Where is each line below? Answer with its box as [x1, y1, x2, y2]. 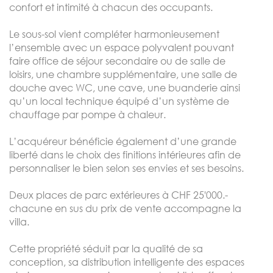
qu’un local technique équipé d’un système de [9, 94, 229, 107]
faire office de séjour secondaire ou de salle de [9, 54, 225, 67]
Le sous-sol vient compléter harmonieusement [9, 27, 219, 40]
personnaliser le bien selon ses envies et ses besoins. [9, 161, 244, 174]
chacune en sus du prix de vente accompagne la [9, 202, 241, 214]
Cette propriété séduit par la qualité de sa [9, 242, 203, 255]
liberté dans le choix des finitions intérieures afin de [9, 148, 241, 161]
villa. [9, 215, 29, 228]
